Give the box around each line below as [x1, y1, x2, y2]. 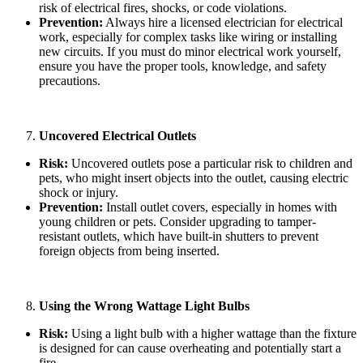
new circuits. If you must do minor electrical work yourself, [39, 44, 341, 58]
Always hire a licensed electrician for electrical [103, 15, 343, 29]
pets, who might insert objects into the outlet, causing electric [39, 170, 348, 185]
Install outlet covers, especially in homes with [103, 199, 337, 214]
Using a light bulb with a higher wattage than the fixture [68, 326, 357, 340]
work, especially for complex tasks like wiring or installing [39, 29, 337, 44]
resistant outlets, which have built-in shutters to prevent [39, 228, 318, 243]
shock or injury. [39, 185, 118, 199]
